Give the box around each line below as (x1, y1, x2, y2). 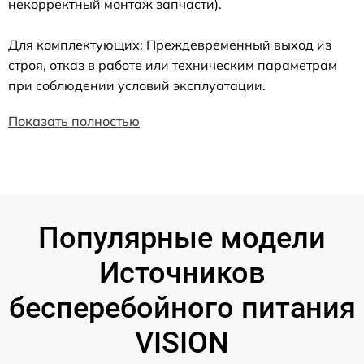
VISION (135, 325, 229, 360)
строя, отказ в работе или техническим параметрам (8, 56, 337, 73)
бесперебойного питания (8, 290, 356, 325)
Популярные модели (38, 220, 326, 255)
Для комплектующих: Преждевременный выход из (8, 36, 331, 53)
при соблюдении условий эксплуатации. (8, 76, 266, 93)
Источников (98, 255, 266, 290)
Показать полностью (8, 112, 140, 129)
